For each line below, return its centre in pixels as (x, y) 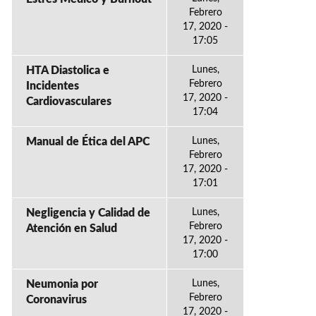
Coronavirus (56, 300)
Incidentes (53, 86)
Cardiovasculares (69, 102)
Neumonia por (62, 284)
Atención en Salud (72, 229)
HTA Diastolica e (68, 71)
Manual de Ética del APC (88, 142)
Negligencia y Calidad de (88, 213)
